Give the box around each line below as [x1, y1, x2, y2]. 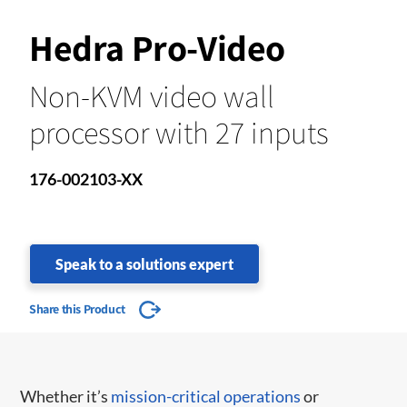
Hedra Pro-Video [29, 23, 285, 71]
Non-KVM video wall [29, 74, 274, 116]
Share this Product [29, 300, 125, 317]
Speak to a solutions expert [55, 254, 233, 273]
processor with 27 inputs [29, 111, 329, 153]
